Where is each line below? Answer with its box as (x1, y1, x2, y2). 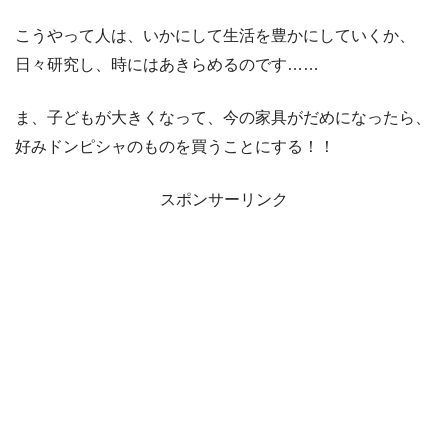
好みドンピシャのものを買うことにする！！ (15, 138, 335, 156)
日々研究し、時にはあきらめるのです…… (15, 56, 319, 74)
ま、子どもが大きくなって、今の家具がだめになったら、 (15, 109, 431, 127)
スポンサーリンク (160, 191, 288, 209)
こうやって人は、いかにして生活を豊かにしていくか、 (15, 27, 415, 45)
